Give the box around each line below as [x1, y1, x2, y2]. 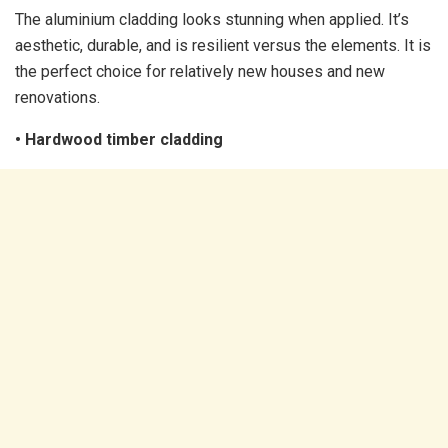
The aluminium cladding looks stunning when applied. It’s [15, 10, 409, 29]
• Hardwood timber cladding [15, 130, 223, 149]
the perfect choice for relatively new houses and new [15, 62, 385, 81]
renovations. [15, 88, 100, 107]
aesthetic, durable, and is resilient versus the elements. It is [15, 36, 431, 55]
